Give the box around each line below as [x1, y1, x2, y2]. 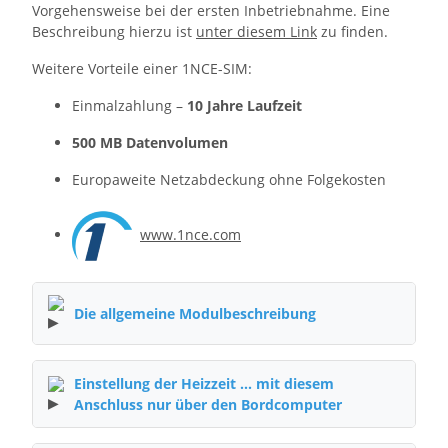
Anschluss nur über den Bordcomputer [74, 395, 342, 415]
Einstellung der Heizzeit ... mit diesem [74, 374, 334, 394]
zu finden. [317, 22, 388, 42]
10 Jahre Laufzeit [187, 96, 302, 116]
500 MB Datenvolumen [72, 133, 228, 153]
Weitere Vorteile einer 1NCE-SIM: [32, 59, 252, 79]
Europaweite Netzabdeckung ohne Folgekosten [72, 170, 386, 190]
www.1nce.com [140, 225, 241, 244]
